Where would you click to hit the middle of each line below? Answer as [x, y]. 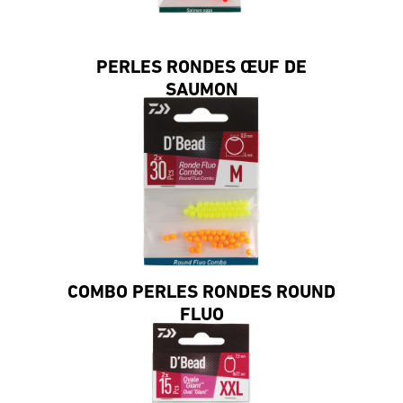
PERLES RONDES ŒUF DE [201, 67]
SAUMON [201, 90]
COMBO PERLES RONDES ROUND [201, 292]
